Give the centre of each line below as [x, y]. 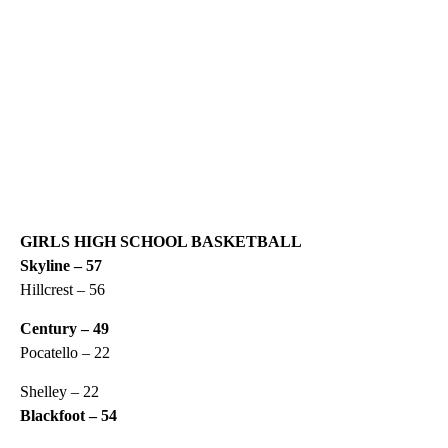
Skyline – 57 [61, 265]
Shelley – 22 [59, 391]
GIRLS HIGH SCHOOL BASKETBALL [161, 241]
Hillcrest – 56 [62, 289]
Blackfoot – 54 [68, 415]
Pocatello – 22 [65, 352]
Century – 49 [64, 328]
